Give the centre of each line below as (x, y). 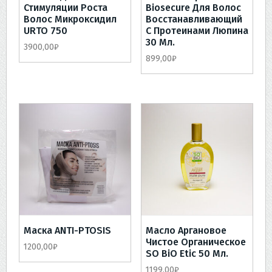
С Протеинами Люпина (197, 31)
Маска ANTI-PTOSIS (67, 231)
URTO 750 (46, 31)
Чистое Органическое (195, 242)
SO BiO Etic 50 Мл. (187, 254)
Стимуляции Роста (66, 8)
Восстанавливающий (194, 19)
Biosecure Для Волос (193, 8)
